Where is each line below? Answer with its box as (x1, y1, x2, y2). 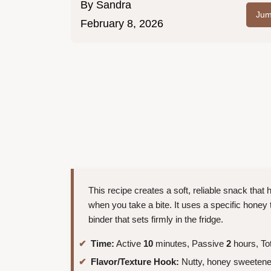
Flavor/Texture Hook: (91, 256, 179, 267)
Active (114, 238, 143, 249)
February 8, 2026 (80, 18, 163, 30)
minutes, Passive (153, 238, 226, 249)
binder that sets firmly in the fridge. (88, 214, 223, 225)
